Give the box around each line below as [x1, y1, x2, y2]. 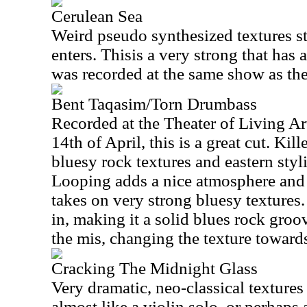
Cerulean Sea [51, 7, 143, 25]
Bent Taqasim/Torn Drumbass [51, 95, 257, 113]
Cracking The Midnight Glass [51, 259, 258, 278]
